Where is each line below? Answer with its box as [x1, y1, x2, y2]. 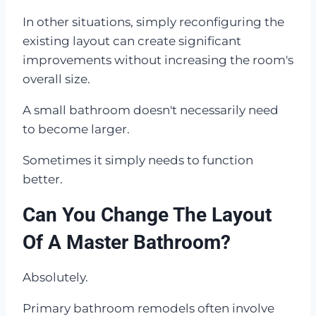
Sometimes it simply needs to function [23, 153, 253, 168]
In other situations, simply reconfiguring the [23, 15, 284, 30]
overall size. [23, 72, 90, 87]
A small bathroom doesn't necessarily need [23, 103, 279, 118]
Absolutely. [23, 270, 88, 285]
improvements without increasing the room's [23, 53, 293, 68]
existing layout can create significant [23, 34, 241, 49]
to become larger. [23, 122, 130, 137]
